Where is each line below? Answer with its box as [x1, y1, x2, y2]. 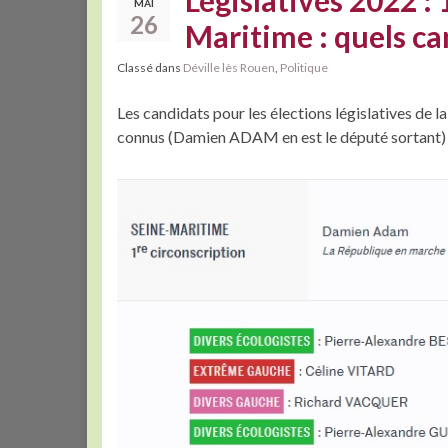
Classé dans [117, 60, 183, 75]
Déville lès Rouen [183, 60, 275, 75]
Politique [280, 60, 328, 75]
